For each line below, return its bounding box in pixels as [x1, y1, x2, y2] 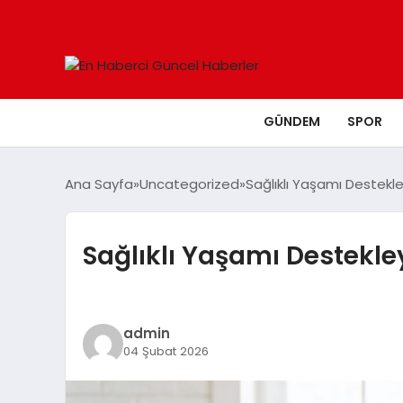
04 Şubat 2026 [122, 342, 209, 360]
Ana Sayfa [65, 175, 133, 193]
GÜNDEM [264, 112, 320, 130]
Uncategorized [139, 175, 239, 193]
